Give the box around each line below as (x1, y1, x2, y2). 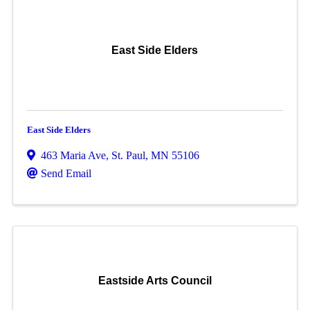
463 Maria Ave (40, 149, 106, 161)
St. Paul (111, 149, 145, 161)
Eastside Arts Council (98, 275, 212, 286)
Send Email (40, 167, 91, 179)
